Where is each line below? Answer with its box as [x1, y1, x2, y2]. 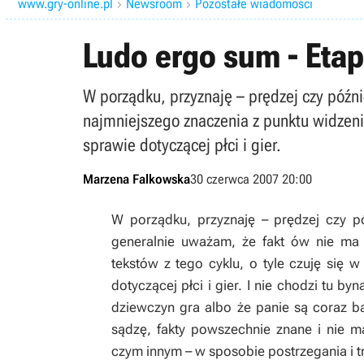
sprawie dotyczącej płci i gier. [83, 135, 281, 155]
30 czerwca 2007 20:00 [190, 171, 312, 187]
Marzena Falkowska [83, 171, 190, 187]
